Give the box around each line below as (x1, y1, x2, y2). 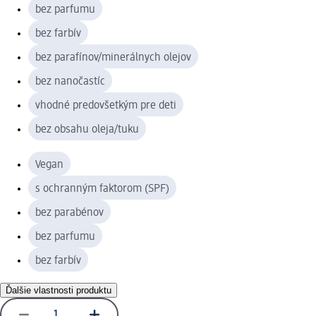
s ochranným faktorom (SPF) (35, 183, 169, 195)
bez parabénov (35, 207, 104, 219)
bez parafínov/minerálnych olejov (35, 51, 191, 63)
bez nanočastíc (35, 75, 105, 87)
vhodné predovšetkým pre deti (35, 99, 176, 111)
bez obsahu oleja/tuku (35, 123, 139, 135)
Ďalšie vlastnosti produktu (6, 284, 111, 296)
